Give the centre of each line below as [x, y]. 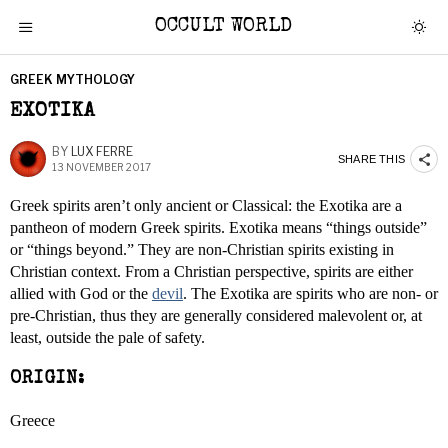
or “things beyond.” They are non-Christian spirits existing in [202, 249]
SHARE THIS [371, 158]
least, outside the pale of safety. [107, 337]
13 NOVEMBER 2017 [101, 167]
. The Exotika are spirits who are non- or [310, 293]
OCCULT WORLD [224, 27]
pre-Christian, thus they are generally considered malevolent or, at [216, 315]
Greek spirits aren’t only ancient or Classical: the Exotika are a [206, 205]
